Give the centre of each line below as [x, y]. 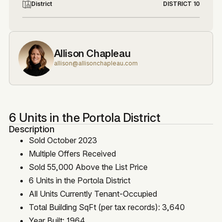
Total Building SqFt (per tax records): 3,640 [107, 207]
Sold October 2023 [63, 140]
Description [31, 129]
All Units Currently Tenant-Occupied [93, 194]
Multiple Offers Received [72, 153]
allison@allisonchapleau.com [96, 63]
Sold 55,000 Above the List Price [88, 167]
